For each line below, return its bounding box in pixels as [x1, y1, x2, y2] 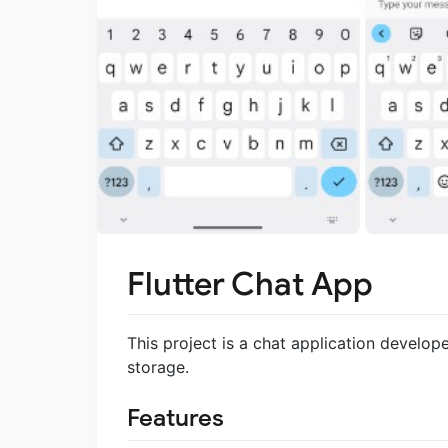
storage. [127, 356, 189, 377]
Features [127, 402, 224, 433]
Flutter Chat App [127, 264, 373, 305]
